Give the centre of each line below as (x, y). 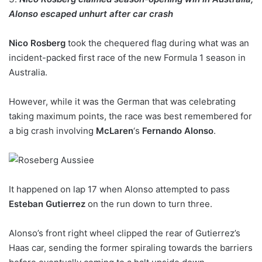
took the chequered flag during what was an (157, 43)
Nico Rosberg (37, 43)
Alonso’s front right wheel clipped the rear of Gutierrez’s (125, 233)
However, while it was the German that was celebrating (122, 101)
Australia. (28, 72)
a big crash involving (52, 130)
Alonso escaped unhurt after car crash (92, 13)
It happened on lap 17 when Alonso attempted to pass (119, 189)
